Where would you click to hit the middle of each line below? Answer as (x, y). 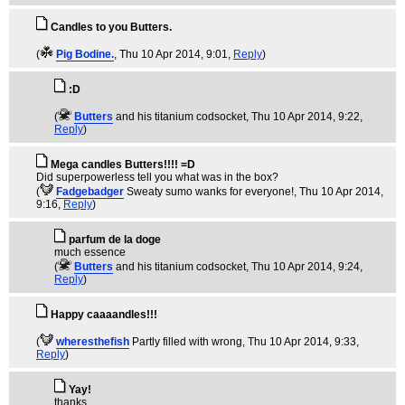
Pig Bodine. (85, 54)
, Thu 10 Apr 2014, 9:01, (174, 54)
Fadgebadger (90, 192)
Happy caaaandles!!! (104, 315)
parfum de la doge (115, 240)
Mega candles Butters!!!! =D (123, 165)
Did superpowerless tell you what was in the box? (157, 177)
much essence (90, 252)
